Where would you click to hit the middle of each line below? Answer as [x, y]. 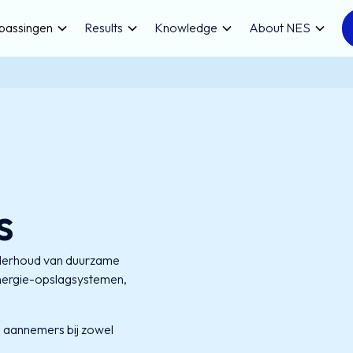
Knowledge [186, 28]
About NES [279, 28]
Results [103, 28]
